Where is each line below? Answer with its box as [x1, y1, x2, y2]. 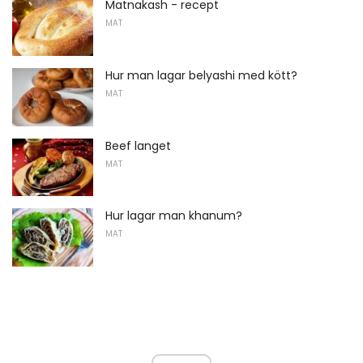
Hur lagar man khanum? [105, 207, 242, 224]
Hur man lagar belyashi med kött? [105, 67, 297, 84]
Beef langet [105, 137, 171, 154]
